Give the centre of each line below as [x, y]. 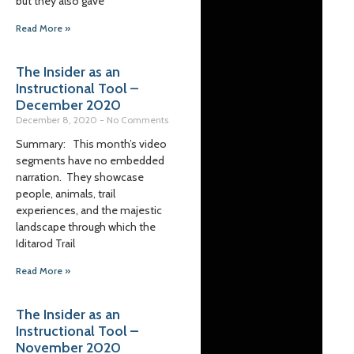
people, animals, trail [66, 194]
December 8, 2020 [58, 120]
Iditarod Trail [45, 244]
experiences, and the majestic [89, 211]
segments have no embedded [90, 161]
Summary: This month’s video [91, 144]
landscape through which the [86, 227]
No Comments [137, 120]
